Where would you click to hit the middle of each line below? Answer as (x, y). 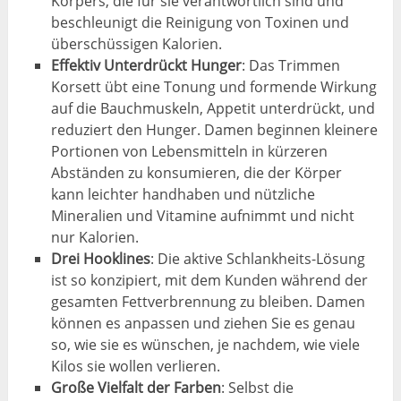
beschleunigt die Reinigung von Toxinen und (200, 22)
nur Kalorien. (94, 237)
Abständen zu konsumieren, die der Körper (196, 172)
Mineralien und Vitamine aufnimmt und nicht (202, 215)
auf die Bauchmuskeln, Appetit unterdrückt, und (213, 108)
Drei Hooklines (100, 258)
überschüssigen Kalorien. (136, 43)
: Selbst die (257, 387)
